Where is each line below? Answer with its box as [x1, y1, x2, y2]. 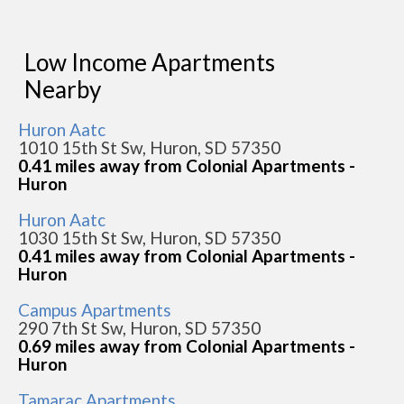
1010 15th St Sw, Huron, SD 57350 [18, 136, 280, 158]
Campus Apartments [18, 298, 171, 320]
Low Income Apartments [24, 47, 275, 77]
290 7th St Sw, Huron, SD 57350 [18, 317, 261, 338]
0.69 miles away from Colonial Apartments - [18, 335, 355, 356]
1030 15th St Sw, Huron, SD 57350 [18, 226, 280, 248]
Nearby [24, 74, 101, 104]
